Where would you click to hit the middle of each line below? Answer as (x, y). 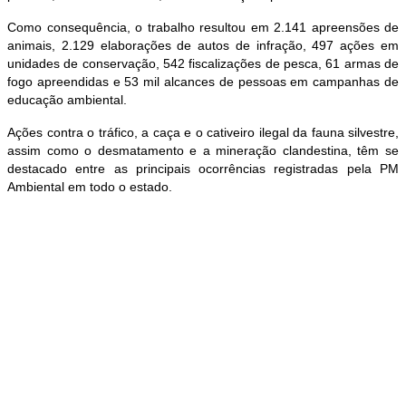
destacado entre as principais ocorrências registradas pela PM (203, 169)
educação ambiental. (67, 100)
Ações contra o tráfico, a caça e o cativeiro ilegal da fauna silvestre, (203, 133)
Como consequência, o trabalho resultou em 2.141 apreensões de (203, 28)
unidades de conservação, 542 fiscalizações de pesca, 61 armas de (203, 64)
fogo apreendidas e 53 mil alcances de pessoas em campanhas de (203, 82)
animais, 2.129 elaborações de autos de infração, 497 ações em (203, 46)
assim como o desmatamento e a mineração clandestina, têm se (203, 151)
